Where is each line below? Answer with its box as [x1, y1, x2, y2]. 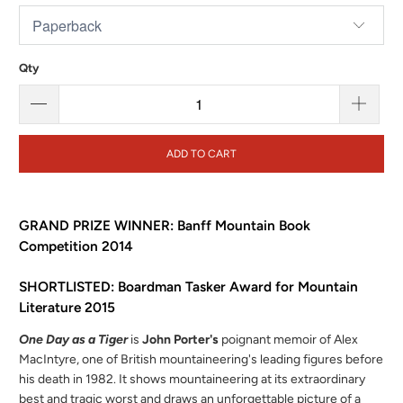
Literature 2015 [19, 298, 116, 316]
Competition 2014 [19, 237, 134, 255]
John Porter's [142, 332, 219, 348]
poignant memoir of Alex [219, 332, 359, 348]
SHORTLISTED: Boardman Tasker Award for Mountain [19, 277, 359, 295]
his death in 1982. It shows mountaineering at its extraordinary [19, 372, 366, 388]
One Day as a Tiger [19, 332, 129, 348]
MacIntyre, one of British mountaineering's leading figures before [19, 352, 384, 368]
